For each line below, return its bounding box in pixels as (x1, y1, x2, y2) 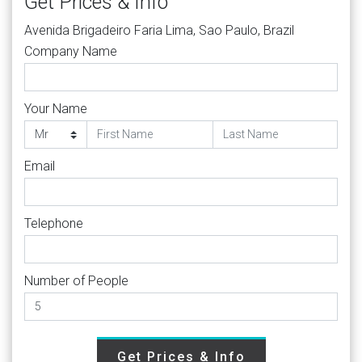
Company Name (24, 43, 117, 59)
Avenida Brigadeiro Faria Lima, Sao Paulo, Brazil (24, 22, 294, 38)
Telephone (24, 215, 83, 231)
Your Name (24, 100, 87, 116)
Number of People (24, 272, 128, 288)
